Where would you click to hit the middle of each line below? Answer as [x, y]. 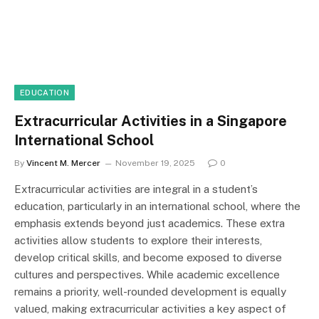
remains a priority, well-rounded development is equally [150, 291]
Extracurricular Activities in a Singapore [151, 121]
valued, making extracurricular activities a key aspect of [150, 308]
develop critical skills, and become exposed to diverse [148, 257]
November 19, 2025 [155, 163]
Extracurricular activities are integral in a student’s [136, 189]
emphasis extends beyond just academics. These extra [150, 223]
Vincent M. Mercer [63, 163]
